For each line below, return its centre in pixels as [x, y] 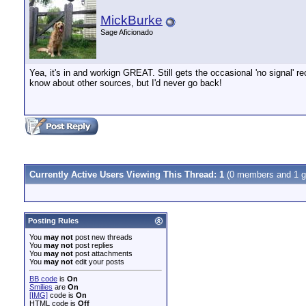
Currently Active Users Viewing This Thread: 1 [128, 175]
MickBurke [131, 20]
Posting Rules [53, 221]
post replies [93, 245]
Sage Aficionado [127, 32]
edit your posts [99, 262]
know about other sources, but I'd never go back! [126, 83]
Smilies [41, 287]
